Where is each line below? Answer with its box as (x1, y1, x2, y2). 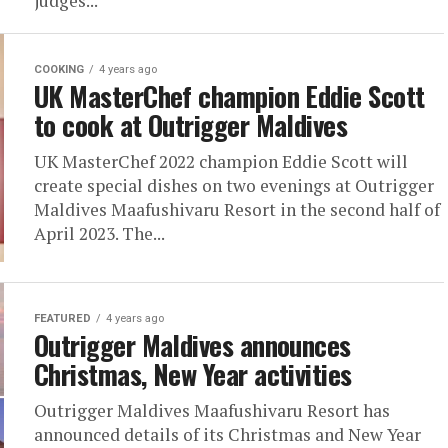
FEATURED (34, 312, 91, 325)
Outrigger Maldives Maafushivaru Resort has (34, 399, 390, 422)
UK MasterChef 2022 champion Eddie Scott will (34, 150, 408, 173)
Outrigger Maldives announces (34, 325, 351, 365)
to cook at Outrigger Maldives (34, 105, 348, 145)
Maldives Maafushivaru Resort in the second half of (34, 198, 440, 221)
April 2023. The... (34, 222, 165, 245)
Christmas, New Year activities (34, 354, 352, 394)
